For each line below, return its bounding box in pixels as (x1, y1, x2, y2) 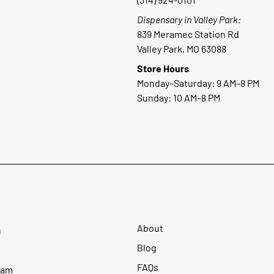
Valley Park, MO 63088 (137, 43, 226, 55)
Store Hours (137, 62, 189, 75)
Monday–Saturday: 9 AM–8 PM (137, 77, 259, 89)
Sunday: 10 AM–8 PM (137, 92, 220, 104)
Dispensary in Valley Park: (137, 13, 241, 26)
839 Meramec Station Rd (137, 28, 239, 40)
